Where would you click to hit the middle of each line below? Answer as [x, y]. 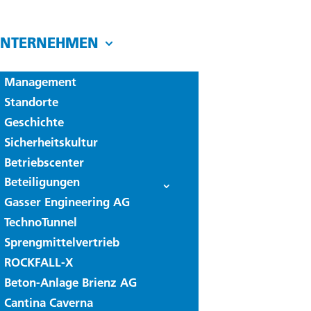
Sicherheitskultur [51, 142]
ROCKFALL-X [39, 262]
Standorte [32, 102]
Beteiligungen [42, 182]
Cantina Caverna [49, 302]
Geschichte [34, 122]
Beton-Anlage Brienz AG [71, 282]
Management [41, 82]
